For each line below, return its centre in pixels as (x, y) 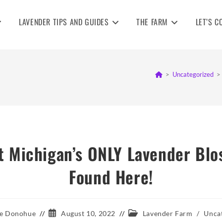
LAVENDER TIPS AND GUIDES (64, 22)
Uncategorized (193, 74)
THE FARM (152, 22)
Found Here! (111, 176)
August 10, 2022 (88, 213)
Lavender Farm (167, 213)
